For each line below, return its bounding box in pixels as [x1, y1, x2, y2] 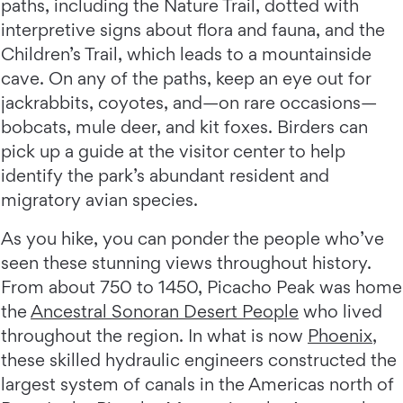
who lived [299, 300, 382, 323]
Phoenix [308, 325, 372, 347]
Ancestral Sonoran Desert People [31, 300, 299, 323]
